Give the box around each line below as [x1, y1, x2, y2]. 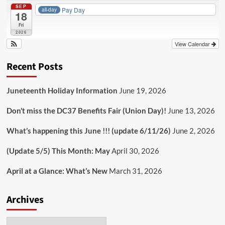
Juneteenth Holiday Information [6, 86, 118, 95]
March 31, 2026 [108, 166, 162, 176]
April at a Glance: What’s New [6, 166, 107, 176]
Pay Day [62, 5, 85, 14]
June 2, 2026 [172, 126, 215, 136]
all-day [42, 6, 57, 14]
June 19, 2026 [119, 86, 166, 95]
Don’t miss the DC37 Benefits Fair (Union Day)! [6, 106, 166, 116]
